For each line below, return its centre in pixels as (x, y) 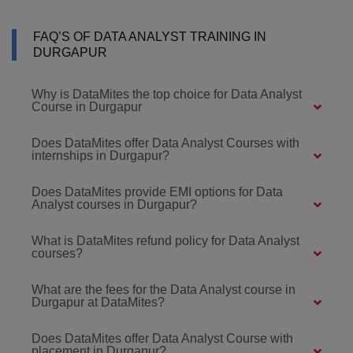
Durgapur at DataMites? (98, 302)
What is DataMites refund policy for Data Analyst (165, 240)
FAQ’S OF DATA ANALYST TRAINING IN (150, 36)
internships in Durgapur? (100, 155)
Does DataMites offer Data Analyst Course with (162, 338)
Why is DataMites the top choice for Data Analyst (167, 94)
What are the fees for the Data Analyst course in (163, 289)
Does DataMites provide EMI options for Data (157, 191)
